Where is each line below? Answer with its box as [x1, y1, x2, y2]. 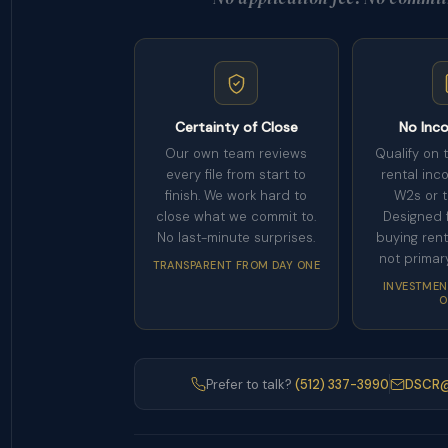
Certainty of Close [174, 118, 298, 136]
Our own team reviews [165, 145, 308, 162]
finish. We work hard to [165, 187, 308, 204]
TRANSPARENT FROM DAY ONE [152, 258, 321, 272]
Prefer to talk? [206, 375, 295, 393]
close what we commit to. [156, 208, 317, 225]
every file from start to [166, 166, 307, 183]
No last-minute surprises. [157, 229, 316, 246]
